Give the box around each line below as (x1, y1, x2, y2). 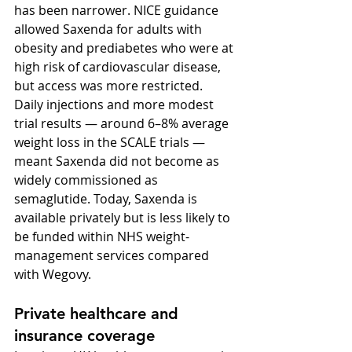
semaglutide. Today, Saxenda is (14, 189, 200, 207)
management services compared (14, 246, 212, 264)
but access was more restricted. (14, 76, 206, 94)
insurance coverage (14, 325, 155, 345)
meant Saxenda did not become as (14, 152, 222, 170)
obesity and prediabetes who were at (14, 38, 236, 57)
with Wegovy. (14, 265, 91, 283)
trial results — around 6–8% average (14, 114, 232, 132)
